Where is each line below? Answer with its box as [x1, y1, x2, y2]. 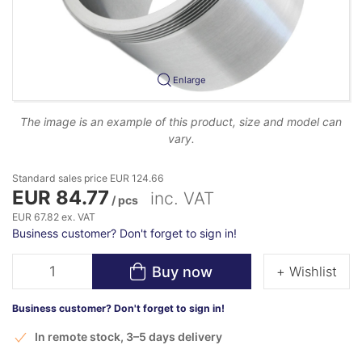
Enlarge [172, 74, 206, 86]
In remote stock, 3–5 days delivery [34, 329, 222, 343]
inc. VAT [150, 187, 214, 208]
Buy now [152, 262, 213, 280]
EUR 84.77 [12, 185, 109, 209]
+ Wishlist [276, 263, 337, 280]
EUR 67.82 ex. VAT [12, 210, 95, 223]
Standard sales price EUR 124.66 [12, 171, 164, 184]
